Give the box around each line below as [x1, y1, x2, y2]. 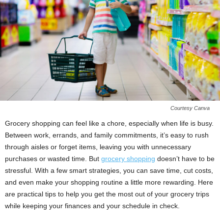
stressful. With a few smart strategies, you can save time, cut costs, [5, 166, 213, 175]
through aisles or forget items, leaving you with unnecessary [5, 143, 191, 151]
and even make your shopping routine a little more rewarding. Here [5, 178, 213, 187]
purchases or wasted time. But [5, 155, 101, 163]
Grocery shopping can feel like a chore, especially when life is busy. [5, 119, 214, 128]
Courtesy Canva [170, 105, 210, 111]
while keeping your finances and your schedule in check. [5, 202, 180, 210]
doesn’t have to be [155, 155, 215, 163]
